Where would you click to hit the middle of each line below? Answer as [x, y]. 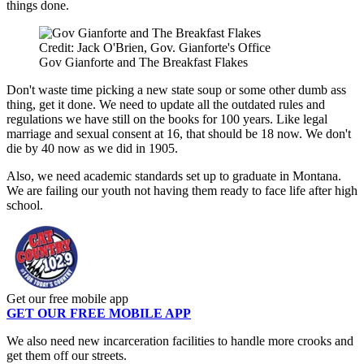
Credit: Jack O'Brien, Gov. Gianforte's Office [155, 48]
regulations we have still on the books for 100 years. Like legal [167, 119]
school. [25, 206]
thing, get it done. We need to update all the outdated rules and [166, 105]
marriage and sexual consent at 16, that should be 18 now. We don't [179, 134]
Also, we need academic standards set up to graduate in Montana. [174, 176]
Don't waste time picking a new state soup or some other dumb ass [176, 90]
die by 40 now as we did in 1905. [92, 149]
